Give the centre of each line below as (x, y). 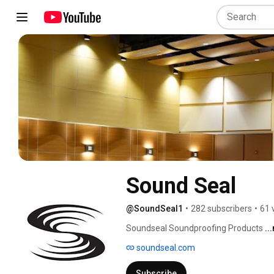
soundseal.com (165, 247)
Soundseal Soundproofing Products (195, 228)
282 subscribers (221, 208)
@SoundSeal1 (154, 208)
